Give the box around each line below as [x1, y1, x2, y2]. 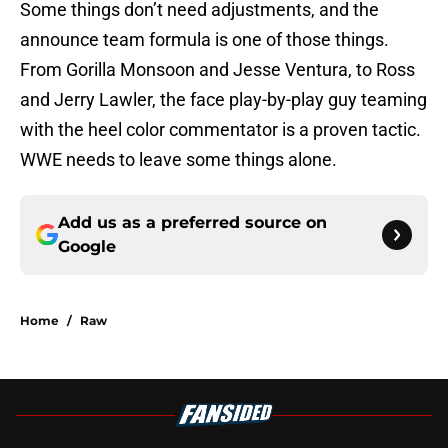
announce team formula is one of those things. [20, 29, 389, 51]
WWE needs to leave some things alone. [20, 149, 337, 171]
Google [58, 237, 116, 257]
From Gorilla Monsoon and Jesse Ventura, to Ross [20, 59, 415, 81]
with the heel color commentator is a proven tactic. [20, 119, 421, 141]
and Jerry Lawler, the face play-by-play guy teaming [20, 89, 427, 111]
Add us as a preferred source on [58, 213, 327, 233]
